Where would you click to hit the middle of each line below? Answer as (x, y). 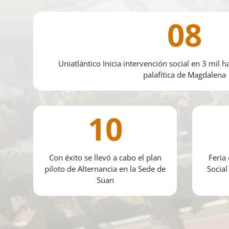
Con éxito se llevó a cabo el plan (105, 158)
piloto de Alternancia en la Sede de (105, 169)
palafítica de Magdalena (185, 75)
